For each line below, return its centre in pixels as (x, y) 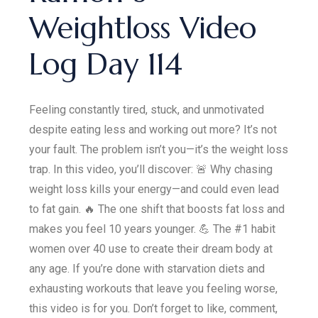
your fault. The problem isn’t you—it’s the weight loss (159, 149)
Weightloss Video (143, 28)
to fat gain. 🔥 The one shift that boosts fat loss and (157, 209)
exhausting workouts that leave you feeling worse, (154, 288)
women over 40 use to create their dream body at (151, 248)
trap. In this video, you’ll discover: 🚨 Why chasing (151, 169)
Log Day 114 (106, 64)
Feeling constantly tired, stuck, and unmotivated (147, 109)
